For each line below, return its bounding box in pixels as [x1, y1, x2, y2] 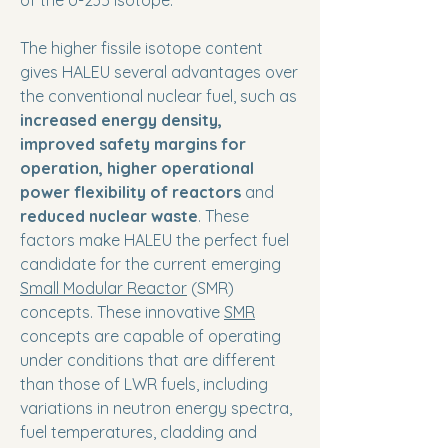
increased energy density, [20, 110, 222, 130]
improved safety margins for [20, 134, 246, 154]
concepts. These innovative [20, 302, 224, 322]
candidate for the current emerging [20, 254, 281, 274]
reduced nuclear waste [20, 206, 198, 226]
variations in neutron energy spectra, [20, 398, 292, 418]
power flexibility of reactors [20, 182, 241, 202]
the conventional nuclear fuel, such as [20, 86, 297, 106]
